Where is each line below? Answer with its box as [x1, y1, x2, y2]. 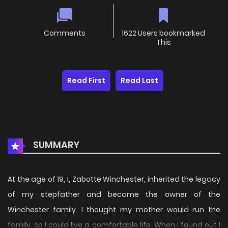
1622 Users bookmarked [122, 28, 205, 39]
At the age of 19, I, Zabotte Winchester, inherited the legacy [8, 174, 220, 185]
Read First [67, 75, 105, 86]
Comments [43, 28, 85, 39]
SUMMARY [31, 138, 79, 152]
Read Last [121, 75, 158, 86]
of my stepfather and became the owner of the [8, 189, 220, 200]
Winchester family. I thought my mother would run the [8, 205, 220, 215]
